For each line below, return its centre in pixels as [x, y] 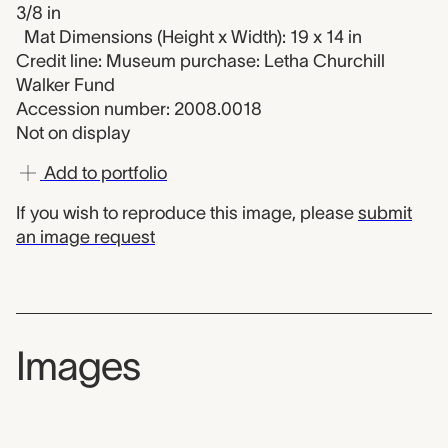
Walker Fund [65, 85]
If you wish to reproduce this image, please [187, 213]
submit [385, 213]
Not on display [73, 133]
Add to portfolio [103, 173]
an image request [85, 237]
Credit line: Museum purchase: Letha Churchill [200, 61]
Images [78, 366]
